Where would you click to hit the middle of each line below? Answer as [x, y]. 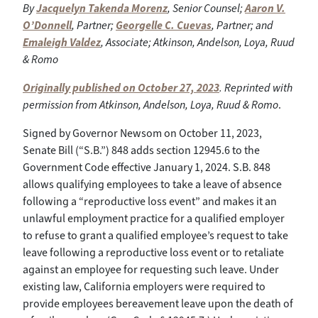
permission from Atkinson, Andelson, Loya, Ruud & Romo [150, 104]
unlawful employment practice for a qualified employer [154, 218]
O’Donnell [47, 25]
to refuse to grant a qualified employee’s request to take [155, 235]
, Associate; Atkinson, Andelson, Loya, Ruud [198, 42]
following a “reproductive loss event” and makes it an [150, 201]
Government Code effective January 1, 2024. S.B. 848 [147, 167]
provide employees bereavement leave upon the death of [158, 303]
